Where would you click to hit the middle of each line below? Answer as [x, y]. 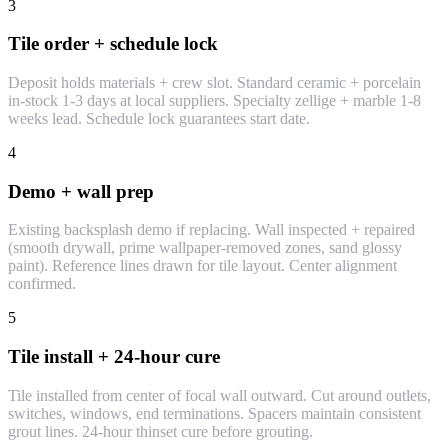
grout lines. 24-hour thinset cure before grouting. [160, 431]
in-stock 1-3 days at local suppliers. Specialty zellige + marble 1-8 [214, 100]
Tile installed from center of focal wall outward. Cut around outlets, [219, 395]
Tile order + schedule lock [113, 44]
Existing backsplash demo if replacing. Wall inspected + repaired [211, 230]
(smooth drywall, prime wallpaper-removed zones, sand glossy [205, 248]
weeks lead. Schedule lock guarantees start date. [159, 118]
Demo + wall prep [81, 191]
